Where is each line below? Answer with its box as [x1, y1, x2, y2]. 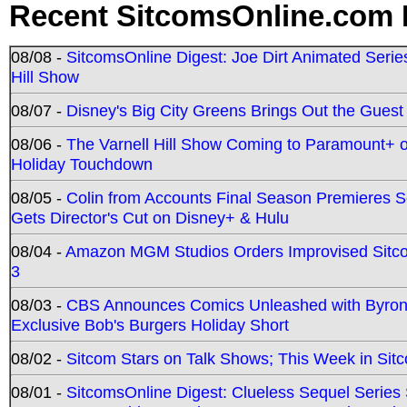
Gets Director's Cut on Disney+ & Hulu [11, 207, 289, 227]
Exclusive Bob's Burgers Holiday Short [11, 314, 289, 334]
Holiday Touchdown [11, 154, 153, 174]
